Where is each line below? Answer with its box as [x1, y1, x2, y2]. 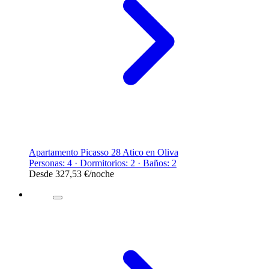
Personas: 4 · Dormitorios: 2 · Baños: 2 [29, 157, 177, 168]
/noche [89, 168, 114, 179]
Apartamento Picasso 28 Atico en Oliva [29, 147, 178, 157]
